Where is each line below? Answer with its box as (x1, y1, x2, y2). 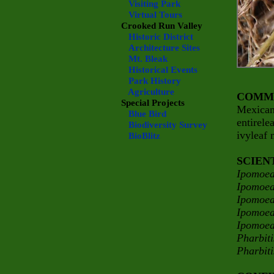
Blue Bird (128, 109, 166, 119)
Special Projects (121, 98, 185, 108)
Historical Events (128, 65, 198, 75)
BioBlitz (128, 131, 160, 141)
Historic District (128, 32, 193, 42)
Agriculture (128, 87, 174, 97)
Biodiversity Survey (128, 120, 207, 130)
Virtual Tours (128, 10, 182, 20)
